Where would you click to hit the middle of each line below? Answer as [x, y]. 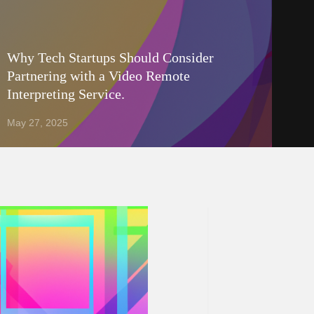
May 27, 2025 [37, 123]
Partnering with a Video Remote [98, 76]
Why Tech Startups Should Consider [110, 57]
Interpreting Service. [66, 94]
